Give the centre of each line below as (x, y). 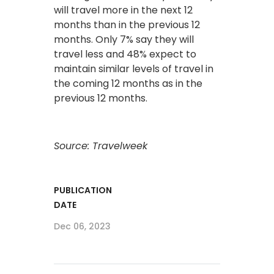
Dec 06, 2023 (82, 226)
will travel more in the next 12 (123, 10)
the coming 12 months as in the (128, 83)
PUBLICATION (83, 190)
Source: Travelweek (101, 146)
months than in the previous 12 (127, 24)
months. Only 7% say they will (124, 39)
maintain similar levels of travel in (134, 68)
